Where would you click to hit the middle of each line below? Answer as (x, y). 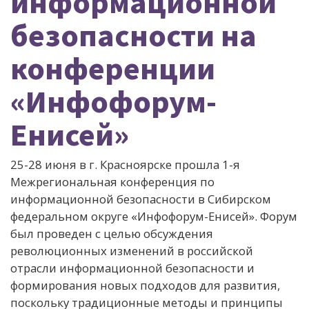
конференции (113, 68)
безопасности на (133, 34)
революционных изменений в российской (132, 251)
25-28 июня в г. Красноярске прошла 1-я (125, 165)
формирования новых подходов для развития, (145, 285)
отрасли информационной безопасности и (132, 268)
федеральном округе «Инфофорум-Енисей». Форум (154, 216)
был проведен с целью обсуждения (112, 233)
